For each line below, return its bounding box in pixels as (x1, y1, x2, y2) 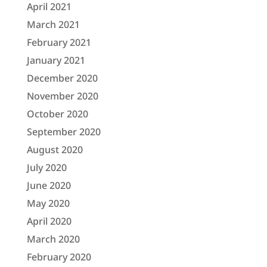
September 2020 (26, 125, 101, 138)
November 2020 (26, 89, 98, 103)
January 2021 (26, 53, 85, 67)
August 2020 (26, 142, 83, 156)
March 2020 (26, 232, 80, 246)
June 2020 (26, 178, 71, 192)
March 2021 (26, 17, 80, 31)
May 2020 (26, 196, 70, 210)
